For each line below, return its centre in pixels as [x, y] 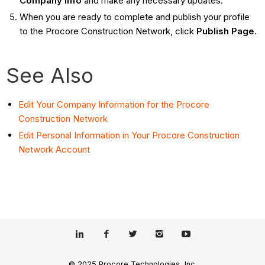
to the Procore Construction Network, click [108, 31]
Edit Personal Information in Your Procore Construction [129, 135]
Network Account [54, 149]
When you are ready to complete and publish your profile [134, 17]
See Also [50, 75]
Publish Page [225, 31]
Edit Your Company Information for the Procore [114, 105]
